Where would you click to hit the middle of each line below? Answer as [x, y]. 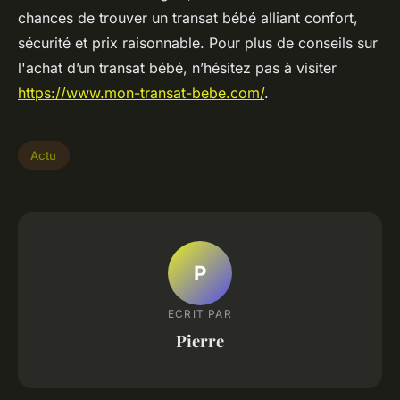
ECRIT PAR [200, 313]
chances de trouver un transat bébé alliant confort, [188, 18]
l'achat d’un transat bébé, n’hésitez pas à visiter [177, 68]
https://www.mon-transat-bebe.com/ [141, 93]
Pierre [200, 340]
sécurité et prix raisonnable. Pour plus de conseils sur [198, 43]
